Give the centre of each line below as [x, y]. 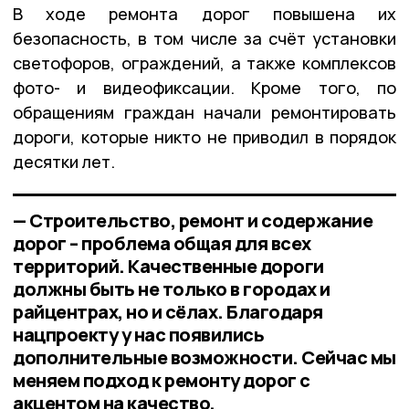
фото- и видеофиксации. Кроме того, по [204, 88]
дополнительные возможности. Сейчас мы [204, 358]
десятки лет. [64, 162]
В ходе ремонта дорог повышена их [204, 14]
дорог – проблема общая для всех [162, 244]
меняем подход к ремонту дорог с [162, 381]
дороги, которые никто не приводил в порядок [204, 137]
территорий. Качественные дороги [168, 267]
